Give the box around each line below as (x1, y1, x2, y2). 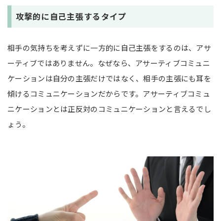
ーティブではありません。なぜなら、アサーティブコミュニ (7, 58, 211, 69)
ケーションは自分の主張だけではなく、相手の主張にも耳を (7, 73, 212, 84)
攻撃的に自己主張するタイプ (15, 10, 127, 23)
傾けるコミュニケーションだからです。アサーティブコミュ (7, 88, 211, 99)
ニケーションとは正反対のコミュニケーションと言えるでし (7, 104, 212, 114)
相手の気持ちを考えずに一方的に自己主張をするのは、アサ (7, 42, 212, 53)
